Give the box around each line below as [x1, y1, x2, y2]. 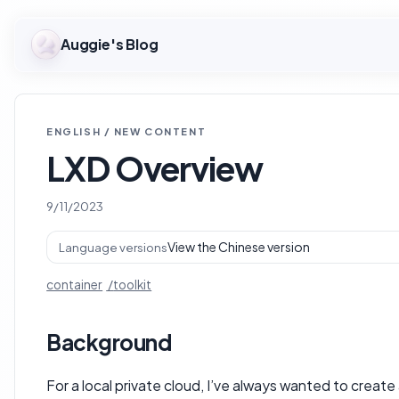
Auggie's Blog [60, 35, 159, 54]
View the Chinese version [167, 239, 310, 256]
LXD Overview [46, 146, 263, 189]
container [46, 276, 103, 292]
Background [46, 329, 172, 356]
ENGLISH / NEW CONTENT [46, 124, 207, 137]
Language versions [58, 239, 167, 255]
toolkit [113, 276, 152, 292]
